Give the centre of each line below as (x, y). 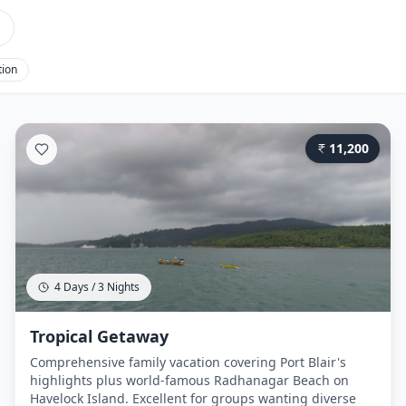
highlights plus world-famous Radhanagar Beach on (189, 380)
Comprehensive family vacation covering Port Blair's (188, 362)
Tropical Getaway (99, 336)
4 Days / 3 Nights (97, 287)
